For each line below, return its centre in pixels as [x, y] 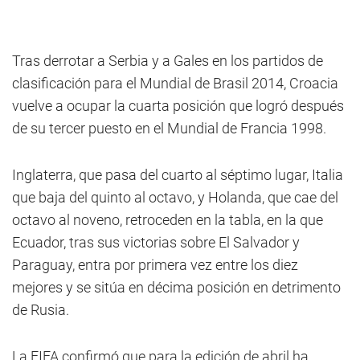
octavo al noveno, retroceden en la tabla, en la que [168, 220]
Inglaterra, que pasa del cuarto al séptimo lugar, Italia [178, 175]
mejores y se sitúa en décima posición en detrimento [176, 287]
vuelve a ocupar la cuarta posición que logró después [178, 106]
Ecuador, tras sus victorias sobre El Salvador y [156, 242]
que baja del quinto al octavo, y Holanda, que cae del [175, 197]
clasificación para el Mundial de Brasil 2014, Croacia [175, 83]
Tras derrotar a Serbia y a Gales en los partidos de [168, 61]
